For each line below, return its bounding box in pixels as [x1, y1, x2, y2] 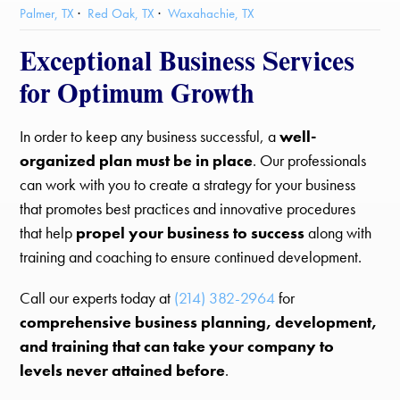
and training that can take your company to [20, 335, 335, 357]
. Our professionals [253, 150, 367, 172]
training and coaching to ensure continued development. [20, 246, 362, 269]
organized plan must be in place [20, 150, 254, 172]
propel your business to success [76, 222, 305, 245]
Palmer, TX [20, 4, 75, 22]
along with [304, 222, 372, 245]
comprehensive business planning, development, [20, 311, 378, 333]
